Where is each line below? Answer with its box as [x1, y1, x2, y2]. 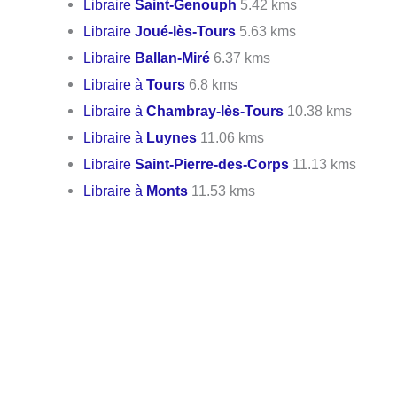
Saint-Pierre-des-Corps [135, 155, 290, 172]
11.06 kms [197, 128, 265, 145]
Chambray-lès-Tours [146, 102, 284, 119]
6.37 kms [210, 49, 271, 66]
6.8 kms [185, 75, 238, 92]
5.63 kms [236, 22, 297, 39]
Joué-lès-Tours [135, 22, 237, 39]
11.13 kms [289, 155, 357, 172]
